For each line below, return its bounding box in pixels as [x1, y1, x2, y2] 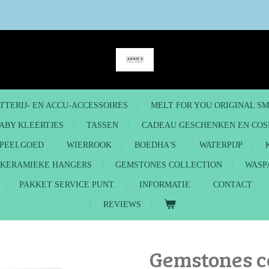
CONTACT [213, 180, 253, 189]
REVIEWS [103, 200, 141, 209]
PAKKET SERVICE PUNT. [19, 180, 116, 189]
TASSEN [86, 121, 119, 130]
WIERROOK [67, 141, 112, 150]
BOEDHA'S [134, 141, 177, 150]
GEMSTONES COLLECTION [115, 160, 222, 169]
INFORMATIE [139, 180, 190, 189]
